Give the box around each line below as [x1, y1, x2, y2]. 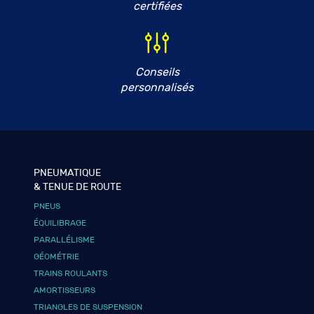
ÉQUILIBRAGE [34, 217, 87, 228]
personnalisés [121, 81, 193, 94]
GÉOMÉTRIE [34, 251, 80, 261]
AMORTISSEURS [34, 285, 96, 295]
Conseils [135, 65, 179, 78]
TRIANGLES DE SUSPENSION [34, 301, 143, 312]
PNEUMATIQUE [34, 166, 102, 179]
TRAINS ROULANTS [34, 268, 108, 278]
